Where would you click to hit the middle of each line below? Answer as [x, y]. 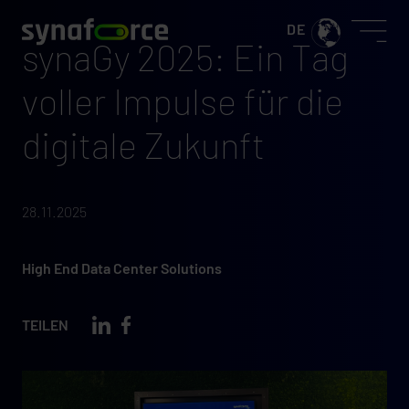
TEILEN [45, 325]
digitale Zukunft [143, 144]
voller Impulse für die [183, 100]
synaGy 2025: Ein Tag [185, 57]
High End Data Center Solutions [122, 268]
